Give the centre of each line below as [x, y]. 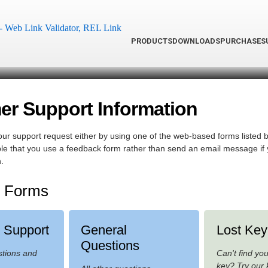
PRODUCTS [152, 41]
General [104, 230]
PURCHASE [240, 41]
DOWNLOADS [196, 41]
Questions [110, 245]
